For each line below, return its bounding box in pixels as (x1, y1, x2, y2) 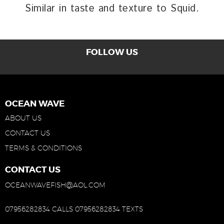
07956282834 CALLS (5, 204, 73, 213)
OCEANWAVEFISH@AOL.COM (5, 180, 105, 189)
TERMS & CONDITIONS (5, 143, 82, 152)
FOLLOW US (86, 46, 138, 57)
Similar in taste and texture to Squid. (25, 1, 199, 16)
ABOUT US (5, 113, 41, 122)
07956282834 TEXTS (75, 204, 143, 213)
